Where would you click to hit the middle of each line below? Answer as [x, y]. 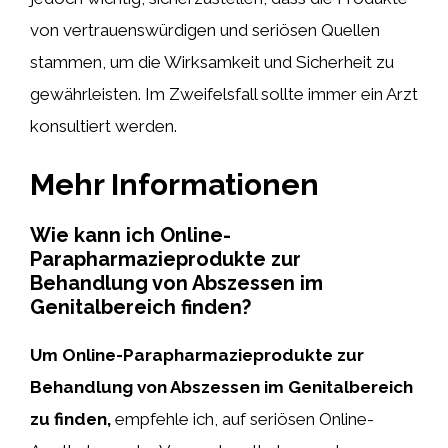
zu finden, [70, 419]
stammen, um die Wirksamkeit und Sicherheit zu [212, 61]
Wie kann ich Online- [130, 235]
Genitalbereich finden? [140, 307]
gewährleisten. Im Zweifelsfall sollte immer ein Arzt [224, 93]
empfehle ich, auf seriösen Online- [242, 419]
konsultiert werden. [103, 125]
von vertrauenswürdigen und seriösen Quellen [205, 29]
